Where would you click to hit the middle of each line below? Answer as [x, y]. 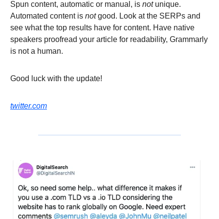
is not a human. [37, 51]
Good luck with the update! [56, 79]
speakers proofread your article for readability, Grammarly [109, 40]
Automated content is [48, 16]
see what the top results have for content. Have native [102, 28]
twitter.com [29, 106]
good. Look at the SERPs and [148, 16]
